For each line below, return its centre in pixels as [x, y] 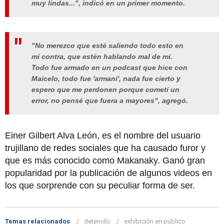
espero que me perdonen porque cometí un [105, 90]
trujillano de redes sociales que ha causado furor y [105, 148]
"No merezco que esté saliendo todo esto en [107, 46]
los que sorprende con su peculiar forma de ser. [100, 186]
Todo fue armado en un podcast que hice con [109, 68]
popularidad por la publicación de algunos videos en [108, 173]
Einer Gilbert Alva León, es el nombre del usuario [103, 136]
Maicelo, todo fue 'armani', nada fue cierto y [106, 79]
